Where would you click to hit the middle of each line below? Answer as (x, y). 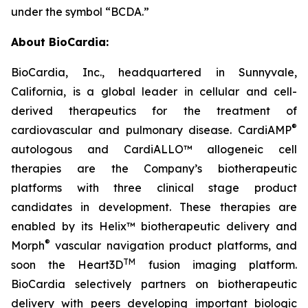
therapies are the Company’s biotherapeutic (154, 168)
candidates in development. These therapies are (154, 207)
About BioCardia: (60, 42)
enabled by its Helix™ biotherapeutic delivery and (154, 226)
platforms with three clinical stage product (154, 188)
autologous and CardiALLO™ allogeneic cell (154, 149)
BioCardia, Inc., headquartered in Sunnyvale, (154, 72)
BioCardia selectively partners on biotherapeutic (154, 284)
